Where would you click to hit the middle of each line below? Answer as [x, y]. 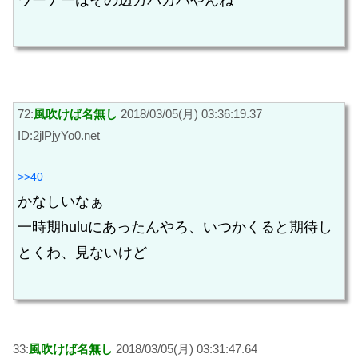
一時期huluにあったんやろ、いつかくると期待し [175, 227]
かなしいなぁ [61, 202]
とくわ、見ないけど [82, 253]
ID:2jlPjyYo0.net [59, 135]
